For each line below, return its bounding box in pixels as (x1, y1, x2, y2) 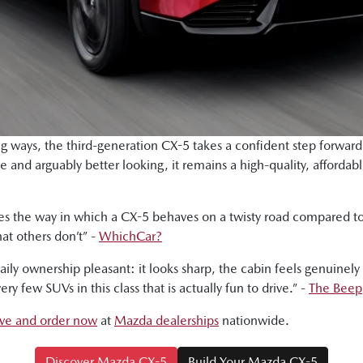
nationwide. (219, 313, 289, 329)
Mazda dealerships (114, 313, 219, 329)
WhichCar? (99, 228, 162, 245)
